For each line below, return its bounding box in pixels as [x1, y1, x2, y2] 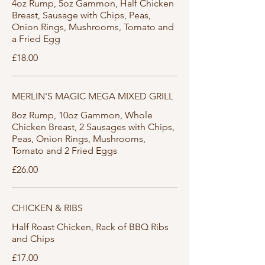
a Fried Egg [12, 33, 60, 44]
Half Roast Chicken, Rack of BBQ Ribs [12, 221, 169, 232]
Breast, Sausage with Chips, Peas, [12, 9, 151, 21]
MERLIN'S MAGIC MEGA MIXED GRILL [12, 91, 173, 102]
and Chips [12, 233, 54, 244]
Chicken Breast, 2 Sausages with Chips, [12, 121, 174, 132]
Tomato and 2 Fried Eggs [12, 145, 117, 156]
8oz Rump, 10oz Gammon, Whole [12, 109, 153, 121]
